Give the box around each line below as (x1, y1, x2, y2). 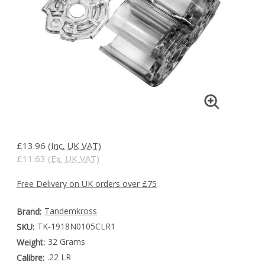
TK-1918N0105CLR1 (37, 221, 115, 232)
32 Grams (47, 236, 85, 248)
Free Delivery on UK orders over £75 (17, 178, 157, 190)
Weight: (17, 237, 45, 248)
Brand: (17, 206, 41, 218)
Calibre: (17, 252, 44, 264)
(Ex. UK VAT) (48, 153, 99, 165)
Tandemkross (44, 205, 97, 217)
